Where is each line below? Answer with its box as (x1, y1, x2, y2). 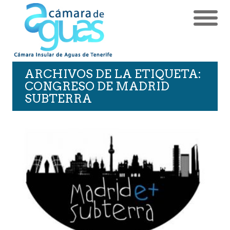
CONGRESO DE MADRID (25, 79, 169, 93)
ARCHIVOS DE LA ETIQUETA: (25, 66, 201, 81)
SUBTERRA (25, 91, 92, 106)
